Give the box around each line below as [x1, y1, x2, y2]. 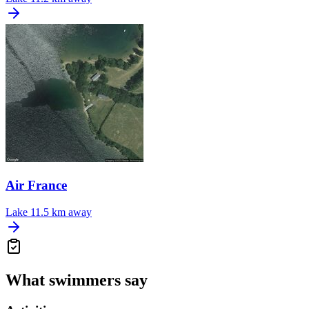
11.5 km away [30, 206, 92, 218]
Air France [6, 178, 67, 193]
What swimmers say [6, 270, 148, 289]
